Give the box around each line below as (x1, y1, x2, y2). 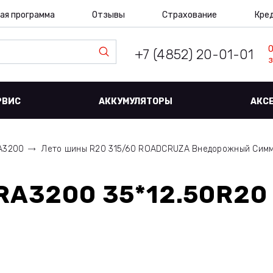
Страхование (162, 10, 218, 20)
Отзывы (91, 10, 125, 20)
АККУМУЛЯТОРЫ (99, 96, 172, 107)
